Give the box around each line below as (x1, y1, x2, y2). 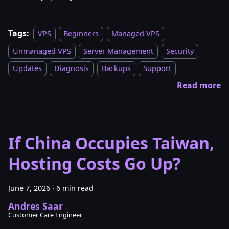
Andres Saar (8, 199, 63, 212)
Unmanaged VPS (13, 45, 71, 56)
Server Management (83, 45, 154, 56)
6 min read (56, 182, 94, 193)
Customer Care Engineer (8, 210, 82, 219)
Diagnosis (54, 63, 89, 73)
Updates (13, 63, 42, 73)
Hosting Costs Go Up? (8, 152, 180, 174)
